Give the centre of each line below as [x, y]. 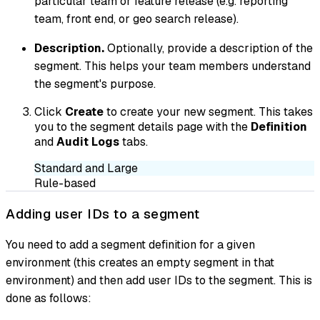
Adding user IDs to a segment [102, 214]
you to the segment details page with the [142, 126]
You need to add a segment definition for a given [130, 245]
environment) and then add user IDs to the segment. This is [159, 281]
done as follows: [49, 299]
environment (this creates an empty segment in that [140, 263]
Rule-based [65, 183]
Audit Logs [88, 141]
